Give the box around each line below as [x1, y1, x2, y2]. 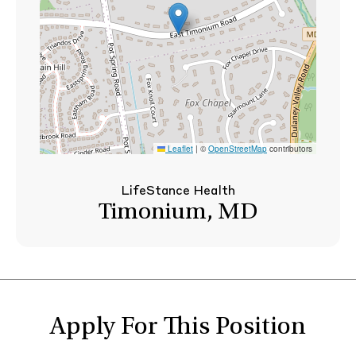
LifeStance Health [121, 185, 235, 198]
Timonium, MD [99, 201, 257, 225]
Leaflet [165, 143, 193, 154]
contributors [267, 143, 312, 154]
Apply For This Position [50, 315, 306, 341]
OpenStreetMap [208, 143, 267, 154]
